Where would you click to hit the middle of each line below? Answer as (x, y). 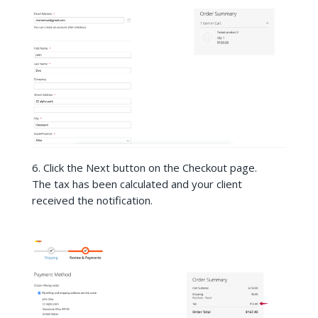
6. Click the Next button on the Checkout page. (144, 168)
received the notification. (92, 201)
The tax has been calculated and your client (137, 184)
